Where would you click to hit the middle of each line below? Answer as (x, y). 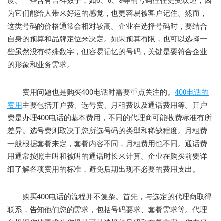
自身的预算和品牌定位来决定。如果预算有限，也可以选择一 (107, 38)
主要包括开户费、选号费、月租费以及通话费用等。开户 (115, 104)
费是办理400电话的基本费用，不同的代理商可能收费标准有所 (110, 117)
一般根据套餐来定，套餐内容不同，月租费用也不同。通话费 (107, 143)
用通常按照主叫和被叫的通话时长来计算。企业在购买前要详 (107, 155)
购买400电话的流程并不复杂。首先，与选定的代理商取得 (110, 196)
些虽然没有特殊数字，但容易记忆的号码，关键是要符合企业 (107, 51)
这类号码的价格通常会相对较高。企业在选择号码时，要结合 (107, 25)
